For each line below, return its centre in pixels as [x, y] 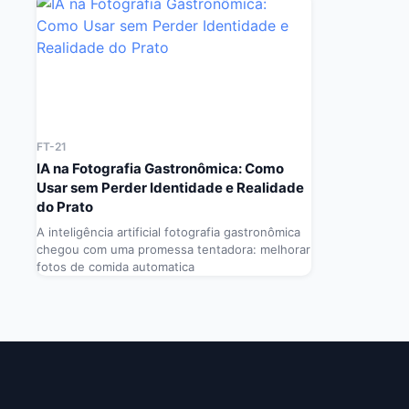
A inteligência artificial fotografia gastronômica [168, 232]
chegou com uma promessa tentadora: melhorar [173, 250]
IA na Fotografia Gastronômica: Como [160, 169]
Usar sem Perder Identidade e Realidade [170, 188]
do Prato [65, 207]
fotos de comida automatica [115, 267]
